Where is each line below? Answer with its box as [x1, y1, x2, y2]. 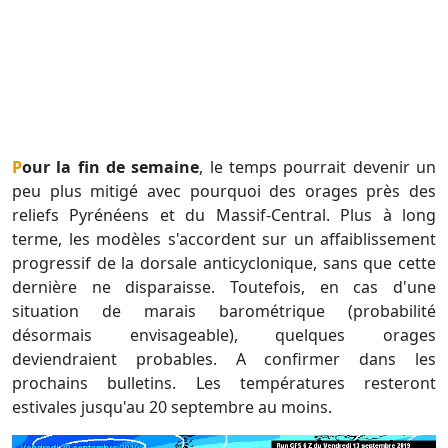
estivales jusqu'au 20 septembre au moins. [12, 396, 336, 419]
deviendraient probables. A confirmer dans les [12, 348, 436, 371]
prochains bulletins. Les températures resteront [12, 372, 436, 395]
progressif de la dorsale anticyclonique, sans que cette [12, 252, 436, 275]
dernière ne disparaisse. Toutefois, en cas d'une [12, 276, 436, 299]
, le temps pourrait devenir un [199, 156, 437, 179]
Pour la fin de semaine [22, 156, 200, 179]
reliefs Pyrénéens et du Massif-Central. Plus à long [12, 204, 436, 227]
